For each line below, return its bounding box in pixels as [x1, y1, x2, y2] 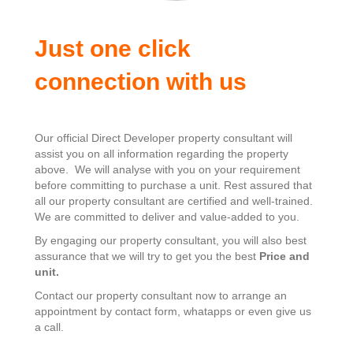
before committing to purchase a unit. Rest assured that [35, 179, 312, 192]
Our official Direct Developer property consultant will [35, 132, 292, 145]
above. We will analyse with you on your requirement [35, 163, 300, 176]
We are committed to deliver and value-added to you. [35, 210, 299, 224]
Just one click [35, 35, 191, 62]
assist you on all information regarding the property [35, 147, 288, 161]
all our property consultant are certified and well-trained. [35, 195, 313, 208]
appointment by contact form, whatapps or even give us [35, 305, 311, 318]
